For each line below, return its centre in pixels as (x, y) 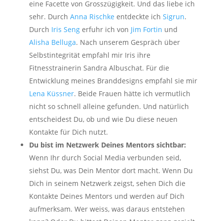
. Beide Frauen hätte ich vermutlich (132, 93)
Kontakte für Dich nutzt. (68, 132)
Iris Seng (65, 29)
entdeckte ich (138, 16)
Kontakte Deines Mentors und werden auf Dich (107, 196)
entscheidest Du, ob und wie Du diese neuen (103, 119)
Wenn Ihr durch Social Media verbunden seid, (105, 157)
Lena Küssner (51, 93)
